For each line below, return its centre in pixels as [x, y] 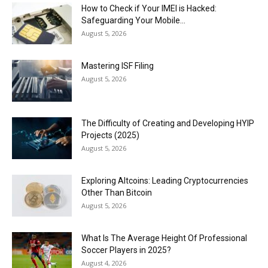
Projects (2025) [110, 135]
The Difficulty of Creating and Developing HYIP [168, 124]
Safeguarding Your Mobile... [133, 21]
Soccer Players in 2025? [126, 250]
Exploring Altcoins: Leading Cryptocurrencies [165, 181]
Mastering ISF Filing [118, 66]
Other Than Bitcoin [117, 193]
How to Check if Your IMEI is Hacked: [149, 9]
